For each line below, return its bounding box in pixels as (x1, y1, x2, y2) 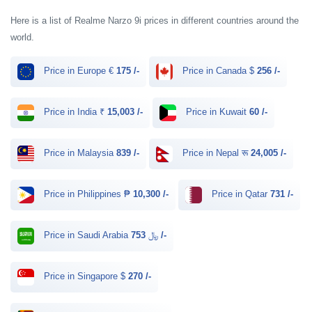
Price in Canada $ (180, 65, 257, 77)
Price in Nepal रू (180, 148, 251, 159)
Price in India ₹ (41, 107, 107, 118)
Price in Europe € (41, 65, 116, 77)
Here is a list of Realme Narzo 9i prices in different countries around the (10, 15, 299, 26)
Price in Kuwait (183, 107, 249, 118)
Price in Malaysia (41, 148, 116, 159)
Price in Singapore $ (41, 271, 128, 282)
